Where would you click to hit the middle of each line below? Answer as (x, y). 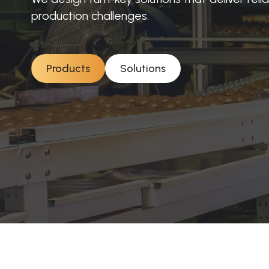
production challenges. (90, 16)
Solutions (143, 68)
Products (68, 68)
